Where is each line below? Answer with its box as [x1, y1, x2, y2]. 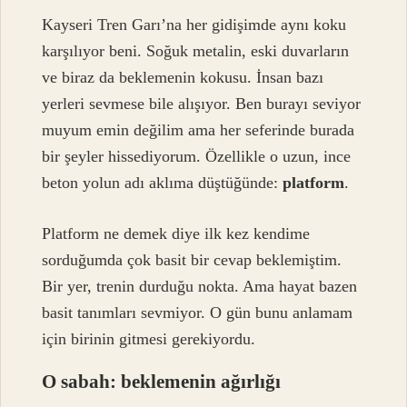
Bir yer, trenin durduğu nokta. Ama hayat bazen [42, 276, 358, 295]
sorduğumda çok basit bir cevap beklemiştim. [42, 250, 342, 269]
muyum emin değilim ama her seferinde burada [42, 121, 355, 140]
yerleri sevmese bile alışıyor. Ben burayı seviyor [42, 94, 362, 114]
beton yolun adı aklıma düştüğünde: [42, 174, 283, 193]
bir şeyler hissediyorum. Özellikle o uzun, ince [42, 147, 352, 166]
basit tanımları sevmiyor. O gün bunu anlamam [42, 303, 353, 322]
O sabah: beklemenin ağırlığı [42, 370, 282, 392]
